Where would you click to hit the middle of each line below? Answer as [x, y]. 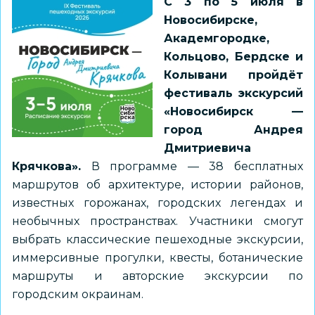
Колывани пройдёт [233, 75]
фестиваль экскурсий [233, 93]
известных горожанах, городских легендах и [157, 203]
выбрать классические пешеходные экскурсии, [157, 239]
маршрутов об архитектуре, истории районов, [157, 185]
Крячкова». [46, 166]
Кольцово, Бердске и [233, 57]
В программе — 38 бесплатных [192, 166]
